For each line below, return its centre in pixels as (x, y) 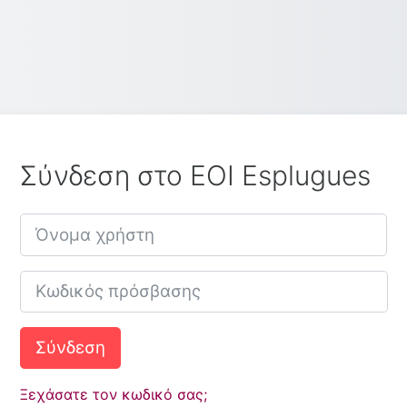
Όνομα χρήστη (70, 224)
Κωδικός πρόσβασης (90, 280)
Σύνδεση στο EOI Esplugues (195, 176)
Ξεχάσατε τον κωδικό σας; (114, 394)
